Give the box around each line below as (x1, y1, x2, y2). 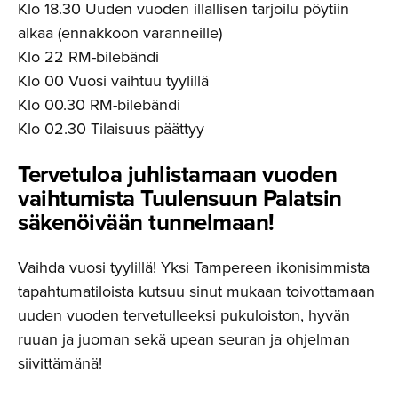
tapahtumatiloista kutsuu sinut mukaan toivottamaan (18, 279, 375, 303)
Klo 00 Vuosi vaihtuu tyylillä (18, 68, 209, 92)
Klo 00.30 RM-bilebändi (18, 92, 180, 116)
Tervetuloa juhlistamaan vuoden (18, 156, 337, 191)
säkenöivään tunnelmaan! (18, 204, 275, 239)
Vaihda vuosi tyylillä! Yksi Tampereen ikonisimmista (18, 255, 370, 279)
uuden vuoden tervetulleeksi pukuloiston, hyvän (18, 303, 350, 327)
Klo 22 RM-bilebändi (18, 44, 159, 68)
